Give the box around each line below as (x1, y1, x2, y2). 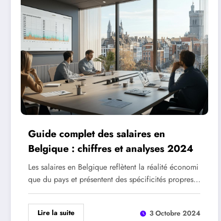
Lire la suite (37, 208, 74, 218)
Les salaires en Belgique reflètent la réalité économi (28, 161, 198, 173)
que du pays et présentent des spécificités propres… (28, 174, 200, 185)
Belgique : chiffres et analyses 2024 (28, 142, 193, 156)
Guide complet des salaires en (28, 127, 165, 141)
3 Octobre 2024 (149, 208, 200, 218)
